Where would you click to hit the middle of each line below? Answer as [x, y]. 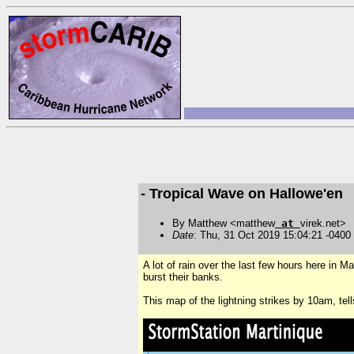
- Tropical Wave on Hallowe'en [242, 194]
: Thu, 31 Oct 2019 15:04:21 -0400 [272, 235]
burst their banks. [183, 277]
